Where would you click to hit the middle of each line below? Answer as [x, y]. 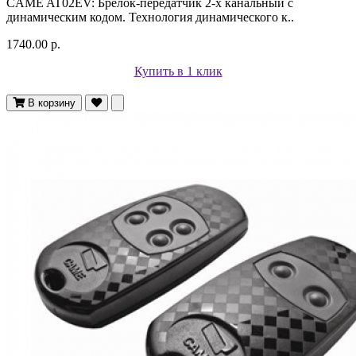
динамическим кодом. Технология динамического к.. [150, 17]
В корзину [52, 103]
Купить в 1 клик [178, 71]
